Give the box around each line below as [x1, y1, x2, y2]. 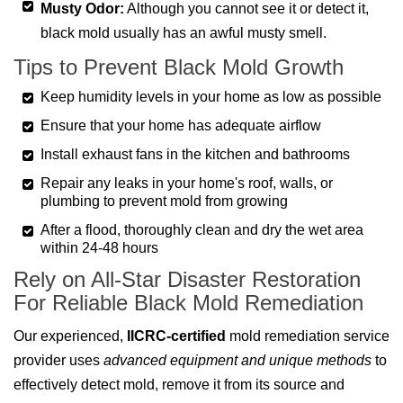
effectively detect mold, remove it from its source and [13, 377, 345, 393]
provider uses [13, 353, 103, 369]
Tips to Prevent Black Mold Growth [13, 55, 344, 80]
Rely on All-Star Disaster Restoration [13, 267, 361, 292]
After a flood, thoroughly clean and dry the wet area [40, 222, 363, 238]
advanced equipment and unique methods [103, 353, 372, 369]
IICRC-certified [127, 328, 226, 345]
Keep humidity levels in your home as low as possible [40, 89, 381, 105]
